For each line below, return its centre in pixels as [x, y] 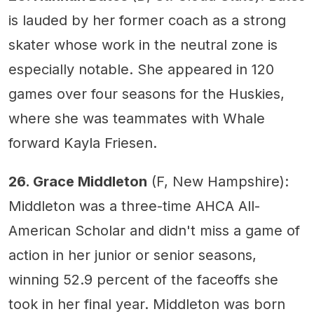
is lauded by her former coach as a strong [147, 20]
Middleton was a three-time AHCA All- [134, 206]
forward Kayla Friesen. [83, 143]
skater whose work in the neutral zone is [143, 45]
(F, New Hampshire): [218, 181]
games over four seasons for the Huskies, [146, 94]
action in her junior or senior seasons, [132, 255]
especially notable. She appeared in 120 [141, 69]
